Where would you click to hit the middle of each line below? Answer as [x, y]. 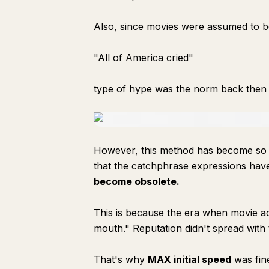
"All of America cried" [144, 58]
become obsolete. [137, 181]
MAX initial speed [189, 259]
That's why [121, 259]
